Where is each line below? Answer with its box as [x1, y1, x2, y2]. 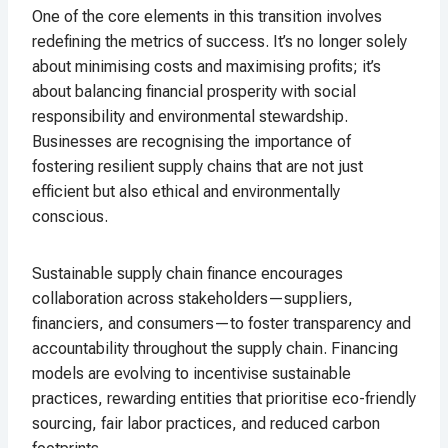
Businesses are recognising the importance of [32, 132, 351, 152]
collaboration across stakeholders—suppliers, [32, 289, 353, 309]
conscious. [32, 207, 108, 227]
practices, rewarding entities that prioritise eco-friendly [32, 389, 416, 409]
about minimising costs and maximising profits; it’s [32, 57, 381, 77]
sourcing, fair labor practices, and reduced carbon [32, 414, 380, 434]
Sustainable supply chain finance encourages [32, 264, 343, 284]
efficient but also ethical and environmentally [32, 182, 340, 202]
